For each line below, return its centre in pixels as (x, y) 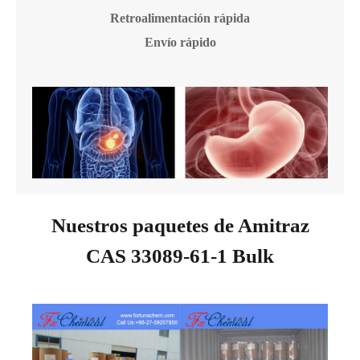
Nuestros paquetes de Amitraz (180, 226)
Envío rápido (180, 43)
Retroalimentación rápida (180, 18)
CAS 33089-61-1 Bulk (180, 256)
